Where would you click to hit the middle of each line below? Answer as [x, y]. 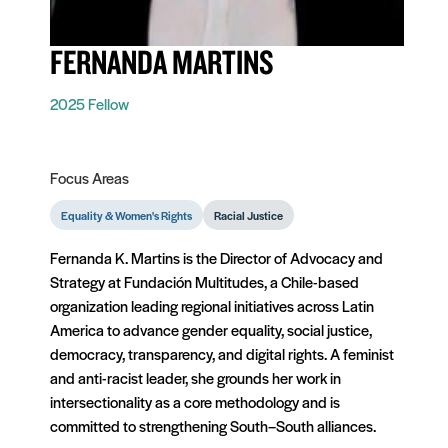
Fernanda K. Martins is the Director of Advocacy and [216, 257]
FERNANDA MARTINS [162, 61]
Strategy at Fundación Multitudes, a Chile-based [204, 281]
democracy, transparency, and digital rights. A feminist [222, 353]
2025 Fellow [89, 103]
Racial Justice [248, 214]
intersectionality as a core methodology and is [195, 401]
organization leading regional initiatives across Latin [212, 305]
